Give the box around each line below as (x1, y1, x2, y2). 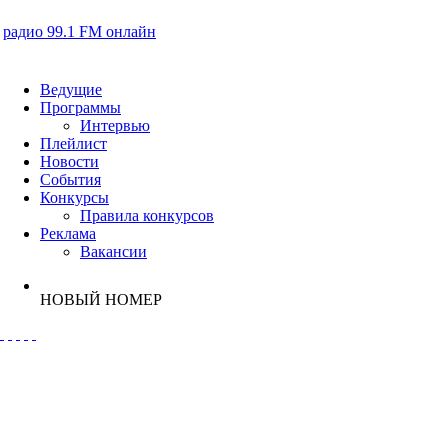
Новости (40, 153, 99, 170)
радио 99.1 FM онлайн (3, 23, 156, 40)
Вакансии (80, 243, 147, 260)
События (40, 171, 101, 188)
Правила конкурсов (80, 207, 214, 224)
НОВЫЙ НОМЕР (40, 291, 162, 308)
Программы (40, 99, 121, 116)
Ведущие (40, 81, 102, 98)
